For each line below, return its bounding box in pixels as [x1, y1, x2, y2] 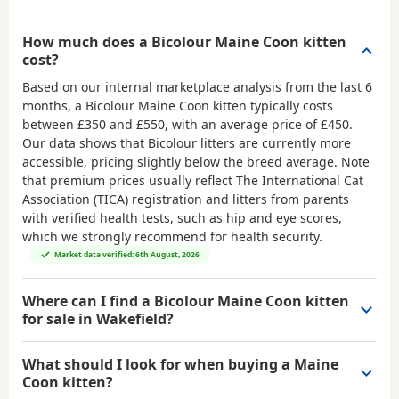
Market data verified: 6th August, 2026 [54, 248, 199, 259]
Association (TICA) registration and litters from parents [22, 190, 349, 208]
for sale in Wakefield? [22, 308, 174, 329]
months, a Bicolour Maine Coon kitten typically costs [22, 96, 333, 114]
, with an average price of [165, 115, 321, 133]
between [22, 115, 77, 133]
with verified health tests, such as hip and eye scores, [22, 208, 342, 226]
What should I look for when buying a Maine [22, 354, 338, 374]
